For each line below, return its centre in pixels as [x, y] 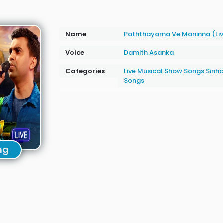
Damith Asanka [149, 53]
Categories [85, 71]
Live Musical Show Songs [164, 71]
